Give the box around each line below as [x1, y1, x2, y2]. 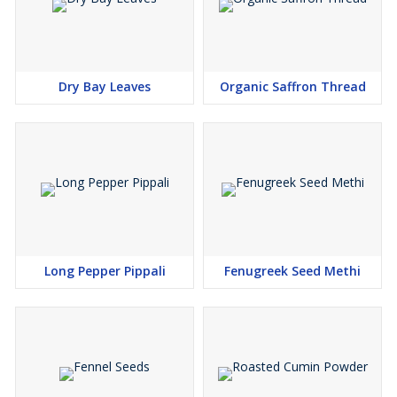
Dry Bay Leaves [58, 78, 151, 95]
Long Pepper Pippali [43, 262, 166, 279]
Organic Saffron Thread [219, 78, 366, 95]
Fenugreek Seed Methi [224, 262, 361, 279]
